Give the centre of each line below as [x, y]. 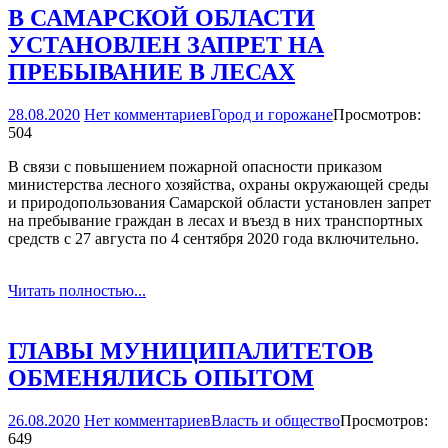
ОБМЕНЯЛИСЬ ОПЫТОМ [161, 377]
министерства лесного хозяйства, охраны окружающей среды [218, 184]
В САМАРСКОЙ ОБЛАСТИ [161, 17]
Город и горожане [272, 114]
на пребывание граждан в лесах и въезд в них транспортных [215, 220]
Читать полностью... [77, 290]
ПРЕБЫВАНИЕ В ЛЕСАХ [151, 71]
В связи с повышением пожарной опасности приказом [195, 166]
